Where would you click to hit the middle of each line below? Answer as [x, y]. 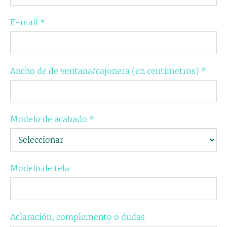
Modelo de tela [40, 168]
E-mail [25, 23]
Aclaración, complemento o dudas [78, 217]
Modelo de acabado [50, 119]
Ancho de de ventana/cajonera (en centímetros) [106, 71]
